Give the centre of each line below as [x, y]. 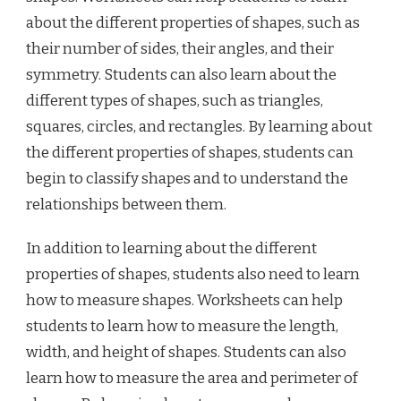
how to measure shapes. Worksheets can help [184, 300]
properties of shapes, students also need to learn [193, 274]
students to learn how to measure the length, [182, 326]
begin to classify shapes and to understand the [187, 178]
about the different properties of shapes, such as [193, 22]
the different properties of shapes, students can [190, 152]
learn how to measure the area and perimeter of [192, 378]
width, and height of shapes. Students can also [186, 352]
